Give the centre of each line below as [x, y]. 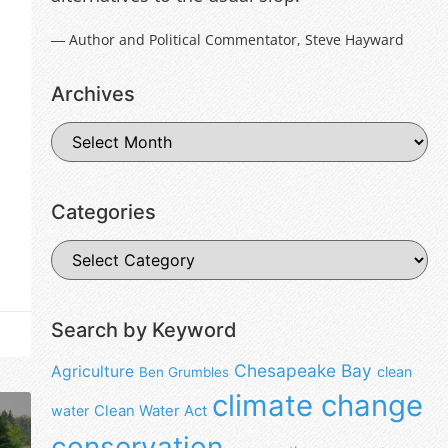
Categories [103, 211]
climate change [317, 405]
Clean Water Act [150, 410]
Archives [92, 94]
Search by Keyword [143, 329]
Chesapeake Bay [302, 370]
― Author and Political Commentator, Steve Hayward [227, 39]
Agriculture [92, 371]
